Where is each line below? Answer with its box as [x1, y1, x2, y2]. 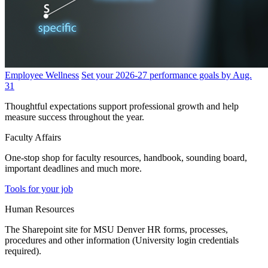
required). [5, 246, 41, 257]
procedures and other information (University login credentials [5, 235, 239, 246]
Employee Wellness [5, 70, 79, 81]
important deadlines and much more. [5, 163, 142, 174]
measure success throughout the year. [5, 112, 144, 123]
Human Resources [5, 204, 74, 215]
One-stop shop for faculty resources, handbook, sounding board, [5, 153, 247, 163]
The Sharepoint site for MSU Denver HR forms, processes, [5, 224, 228, 235]
